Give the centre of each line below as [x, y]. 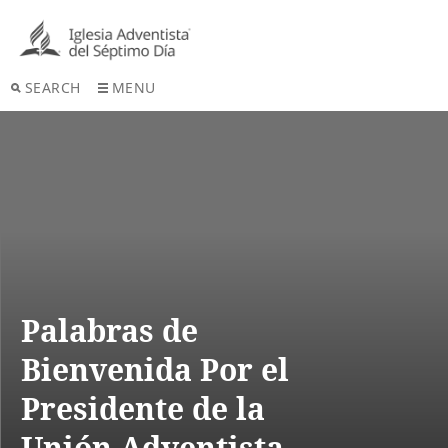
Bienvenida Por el [155, 370]
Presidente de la [143, 409]
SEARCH [52, 88]
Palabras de [109, 331]
